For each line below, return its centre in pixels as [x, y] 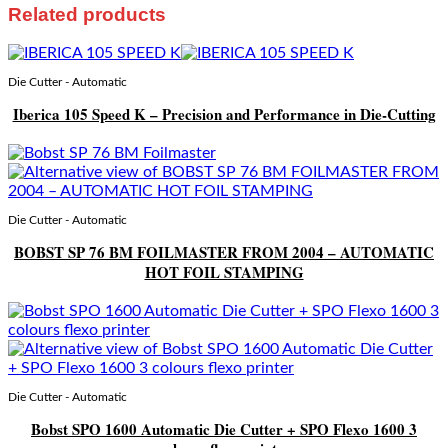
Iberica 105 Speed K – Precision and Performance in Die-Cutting [224, 114]
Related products [87, 14]
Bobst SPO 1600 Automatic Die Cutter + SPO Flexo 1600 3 [224, 429]
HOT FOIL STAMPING [224, 272]
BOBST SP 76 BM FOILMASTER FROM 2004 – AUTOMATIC [224, 252]
